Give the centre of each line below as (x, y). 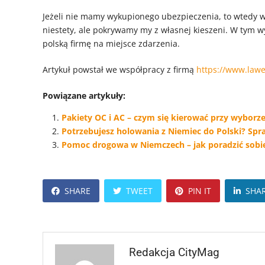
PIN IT (200, 190)
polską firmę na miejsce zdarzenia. (111, 43)
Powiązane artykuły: (84, 95)
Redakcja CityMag (174, 252)
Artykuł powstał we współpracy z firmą (119, 69)
